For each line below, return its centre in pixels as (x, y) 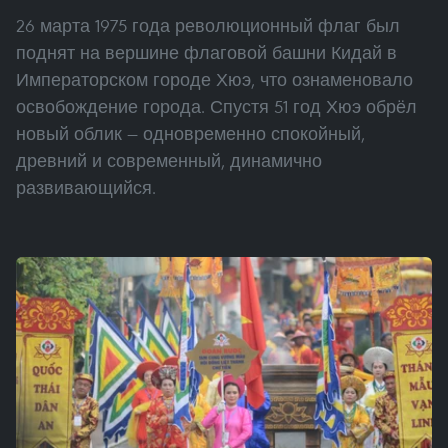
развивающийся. (86, 187)
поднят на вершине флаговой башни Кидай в (206, 52)
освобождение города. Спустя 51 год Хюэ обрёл (216, 106)
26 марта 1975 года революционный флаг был (208, 25)
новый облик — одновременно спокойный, (190, 133)
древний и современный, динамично (169, 160)
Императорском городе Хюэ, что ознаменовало (214, 79)
